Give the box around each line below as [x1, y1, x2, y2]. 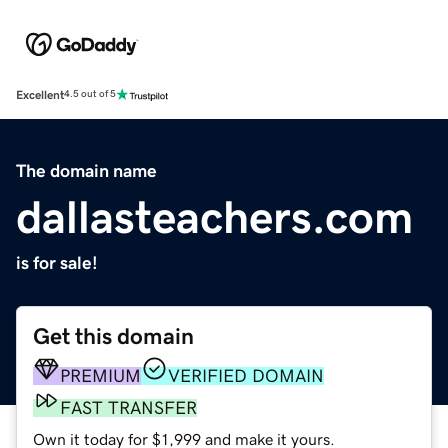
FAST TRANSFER [60, 398, 197, 417]
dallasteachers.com [16, 193, 413, 240]
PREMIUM [60, 366, 141, 385]
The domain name [16, 161, 157, 180]
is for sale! [16, 253, 98, 272]
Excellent [16, 88, 64, 101]
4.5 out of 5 [64, 89, 116, 100]
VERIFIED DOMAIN [168, 366, 324, 385]
